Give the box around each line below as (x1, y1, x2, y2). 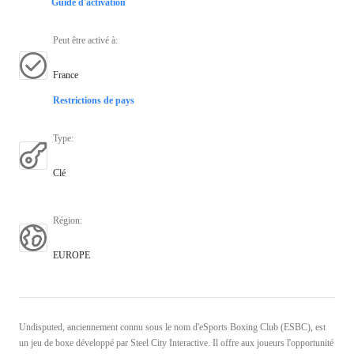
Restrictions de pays (53, 94, 134, 106)
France (53, 69, 78, 81)
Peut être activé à (53, 34, 115, 46)
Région (53, 214, 80, 226)
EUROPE (53, 249, 90, 261)
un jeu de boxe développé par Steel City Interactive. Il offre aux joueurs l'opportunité (19, 337, 333, 348)
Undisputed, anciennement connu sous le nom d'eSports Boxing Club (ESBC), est (19, 321, 326, 333)
